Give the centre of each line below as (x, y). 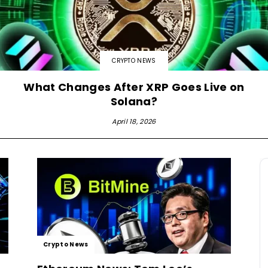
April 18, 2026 (134, 121)
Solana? (134, 101)
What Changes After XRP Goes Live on (134, 87)
